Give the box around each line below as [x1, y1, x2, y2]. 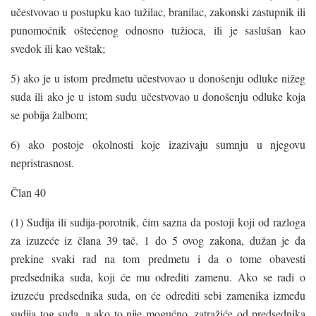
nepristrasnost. [11, 154, 74, 170]
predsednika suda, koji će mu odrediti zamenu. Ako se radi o [11, 269, 305, 284]
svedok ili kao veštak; [11, 40, 105, 56]
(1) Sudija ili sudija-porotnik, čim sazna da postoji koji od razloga [11, 214, 305, 229]
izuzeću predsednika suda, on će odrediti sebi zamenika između [11, 287, 305, 303]
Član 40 [11, 184, 46, 200]
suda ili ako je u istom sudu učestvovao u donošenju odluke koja [11, 88, 305, 104]
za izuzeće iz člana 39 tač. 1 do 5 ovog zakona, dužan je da [11, 232, 305, 248]
